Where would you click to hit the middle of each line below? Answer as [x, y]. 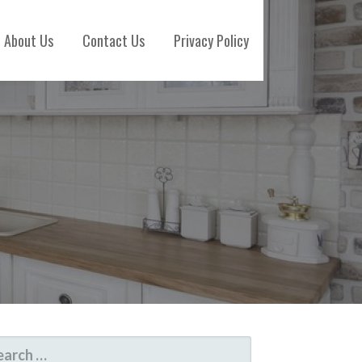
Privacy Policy [211, 40]
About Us [29, 40]
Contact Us [114, 40]
